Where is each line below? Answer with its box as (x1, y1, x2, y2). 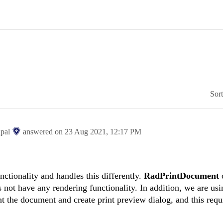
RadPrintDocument (144, 171, 222, 181)
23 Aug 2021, (65, 127, 110, 136)
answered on (23, 127, 65, 136)
